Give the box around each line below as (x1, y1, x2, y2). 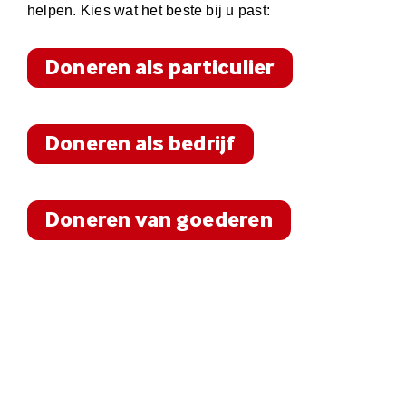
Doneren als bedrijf (45, 132, 236, 155)
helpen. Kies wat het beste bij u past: (27, 2, 271, 18)
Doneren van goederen (45, 208, 273, 231)
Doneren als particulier (45, 56, 275, 79)
